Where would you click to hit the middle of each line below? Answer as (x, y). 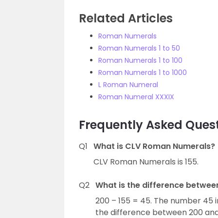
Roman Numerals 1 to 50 (139, 48)
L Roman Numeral (128, 84)
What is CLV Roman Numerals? (154, 146)
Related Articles (126, 18)
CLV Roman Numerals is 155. (146, 162)
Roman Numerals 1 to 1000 (143, 72)
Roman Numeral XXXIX (136, 97)
